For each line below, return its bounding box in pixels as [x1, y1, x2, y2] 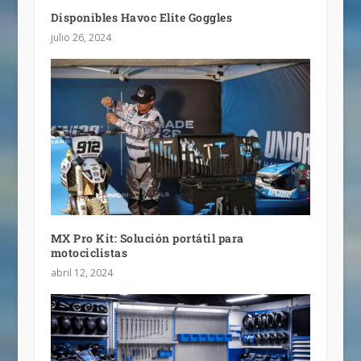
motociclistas [50, 244, 128, 260]
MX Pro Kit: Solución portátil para [50, 230, 244, 246]
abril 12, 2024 [50, 265, 113, 280]
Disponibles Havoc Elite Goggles [50, 9, 233, 25]
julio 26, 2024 [50, 30, 111, 44]
